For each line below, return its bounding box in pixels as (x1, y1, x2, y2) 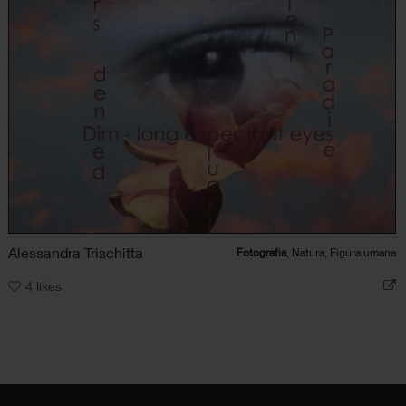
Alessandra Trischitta (8, 243, 143, 261)
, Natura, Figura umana (285, 245, 396, 259)
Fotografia (236, 245, 286, 259)
